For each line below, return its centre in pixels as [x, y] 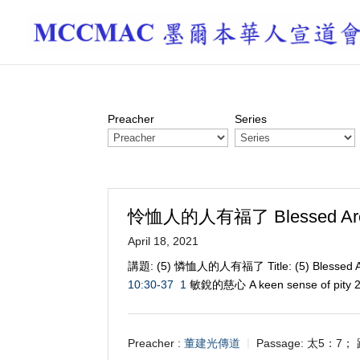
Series [251, 119]
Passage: [280, 343]
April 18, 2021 [164, 241]
